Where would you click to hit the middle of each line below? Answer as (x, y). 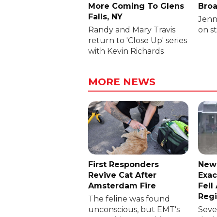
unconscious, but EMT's (134, 210)
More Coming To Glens (136, 6)
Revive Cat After (122, 175)
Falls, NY (105, 16)
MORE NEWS (122, 82)
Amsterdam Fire (122, 186)
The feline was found (129, 199)
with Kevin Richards (126, 51)
